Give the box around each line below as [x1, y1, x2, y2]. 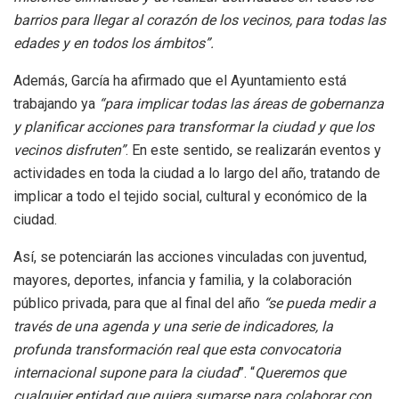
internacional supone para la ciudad [13, 364, 239, 382]
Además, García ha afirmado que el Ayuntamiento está [13, 72, 346, 90]
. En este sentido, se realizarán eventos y [126, 142, 381, 159]
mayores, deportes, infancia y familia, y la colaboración [13, 272, 352, 289]
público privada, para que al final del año [13, 295, 264, 313]
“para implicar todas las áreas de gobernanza [99, 95, 384, 113]
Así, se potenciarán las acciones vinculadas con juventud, [13, 248, 367, 266]
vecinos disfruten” [13, 142, 126, 159]
